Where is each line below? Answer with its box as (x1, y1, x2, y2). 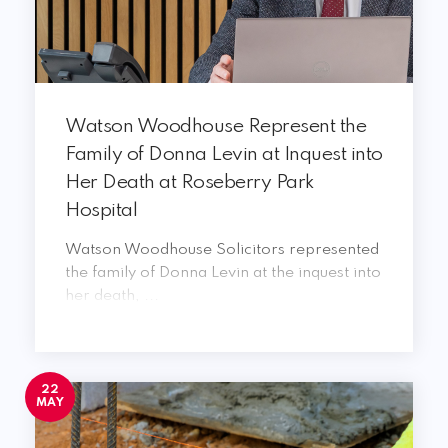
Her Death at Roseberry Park (65, 173, 315, 193)
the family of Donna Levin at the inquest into (65, 265, 381, 281)
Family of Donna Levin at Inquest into (65, 145, 383, 165)
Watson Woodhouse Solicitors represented (65, 242, 379, 258)
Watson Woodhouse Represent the (65, 117, 366, 137)
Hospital (65, 201, 137, 221)
